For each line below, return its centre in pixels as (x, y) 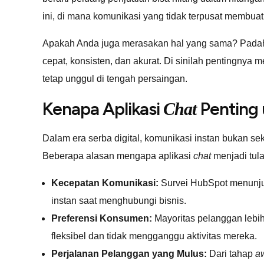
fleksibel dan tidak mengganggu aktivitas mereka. (154, 236)
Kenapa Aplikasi (103, 108)
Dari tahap (231, 253)
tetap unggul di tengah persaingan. (115, 78)
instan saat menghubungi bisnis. (119, 200)
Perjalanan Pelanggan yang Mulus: (129, 253)
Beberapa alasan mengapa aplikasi (118, 156)
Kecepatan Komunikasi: (105, 183)
